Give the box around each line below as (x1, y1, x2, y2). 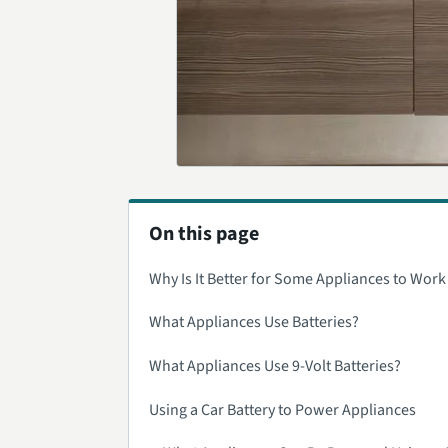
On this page (149, 220, 259, 248)
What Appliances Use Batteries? (149, 311, 359, 334)
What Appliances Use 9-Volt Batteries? (149, 354, 401, 377)
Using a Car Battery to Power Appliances (149, 398, 416, 421)
